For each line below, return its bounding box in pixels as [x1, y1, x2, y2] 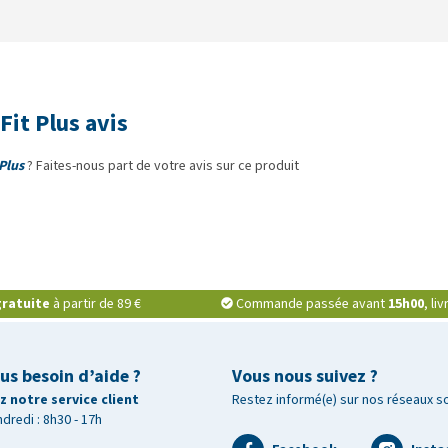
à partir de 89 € [49, 294, 141, 313]
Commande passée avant [236, 294, 389, 313]
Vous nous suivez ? [232, 364, 378, 388]
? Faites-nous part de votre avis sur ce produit [24, 156, 299, 175]
